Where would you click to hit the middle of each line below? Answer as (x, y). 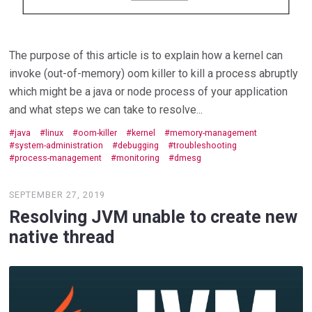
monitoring (138, 157)
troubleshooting (205, 145)
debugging (139, 145)
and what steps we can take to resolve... (106, 109)
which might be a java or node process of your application (149, 91)
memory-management (214, 132)
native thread (62, 237)
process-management (58, 157)
